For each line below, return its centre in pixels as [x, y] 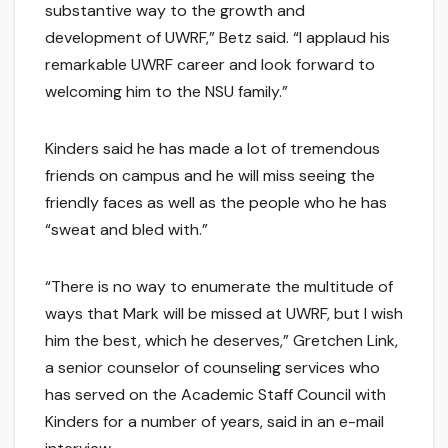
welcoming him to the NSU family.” [166, 92]
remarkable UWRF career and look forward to [210, 65]
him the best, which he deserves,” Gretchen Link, [221, 341]
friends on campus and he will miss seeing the [210, 176]
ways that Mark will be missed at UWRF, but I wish [224, 314]
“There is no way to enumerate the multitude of [219, 287]
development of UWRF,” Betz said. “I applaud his [217, 38]
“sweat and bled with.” [126, 230]
